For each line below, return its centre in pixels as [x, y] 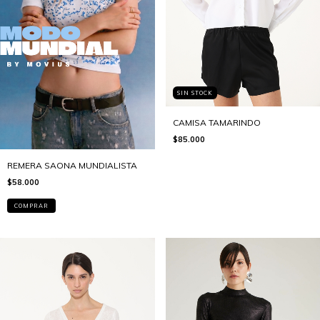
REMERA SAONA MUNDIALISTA [72, 166]
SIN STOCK [195, 92]
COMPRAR [31, 206]
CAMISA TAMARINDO [216, 122]
